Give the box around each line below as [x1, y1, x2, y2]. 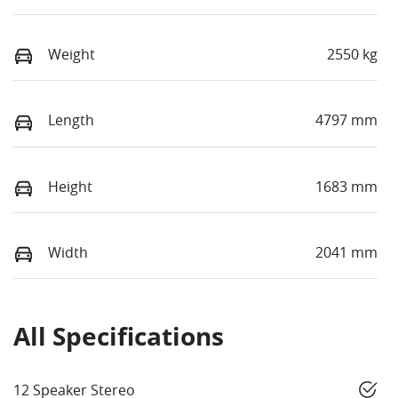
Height [48, 176, 92, 196]
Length [48, 110, 94, 131]
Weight [48, 44, 95, 65]
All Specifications [13, 319, 224, 354]
